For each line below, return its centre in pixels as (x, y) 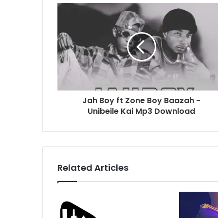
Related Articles (93, 167)
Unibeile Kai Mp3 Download (141, 111)
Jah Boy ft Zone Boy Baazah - (141, 100)
